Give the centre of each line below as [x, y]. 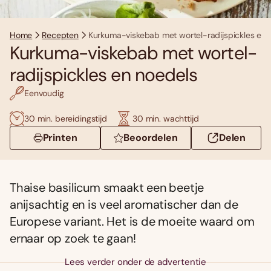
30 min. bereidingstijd [66, 118]
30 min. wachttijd [165, 118]
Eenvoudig [44, 93]
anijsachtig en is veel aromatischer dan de [124, 205]
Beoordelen [151, 138]
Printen [60, 138]
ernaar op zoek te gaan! [73, 239]
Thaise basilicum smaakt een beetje [107, 188]
